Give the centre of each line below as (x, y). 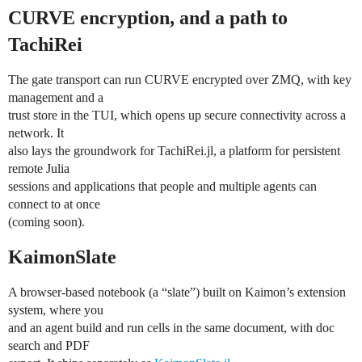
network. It (36, 133)
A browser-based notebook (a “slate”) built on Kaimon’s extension (177, 293)
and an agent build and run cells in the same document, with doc (171, 328)
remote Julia (39, 169)
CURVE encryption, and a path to (148, 18)
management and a (56, 98)
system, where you (56, 310)
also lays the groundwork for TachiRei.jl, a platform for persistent (174, 151)
